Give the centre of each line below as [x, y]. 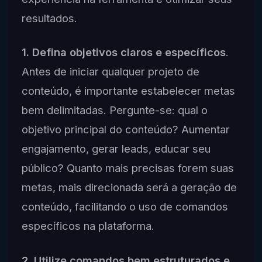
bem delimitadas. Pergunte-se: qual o [114, 110]
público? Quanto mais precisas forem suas [127, 168]
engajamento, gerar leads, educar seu [116, 149]
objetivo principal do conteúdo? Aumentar [125, 130]
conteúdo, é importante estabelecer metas [128, 91]
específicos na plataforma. [88, 226]
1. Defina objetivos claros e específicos [123, 52]
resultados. [49, 18]
